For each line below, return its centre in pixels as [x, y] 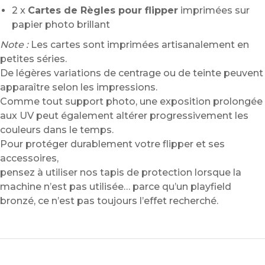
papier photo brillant [61, 25]
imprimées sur [214, 11]
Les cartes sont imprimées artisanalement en [139, 45]
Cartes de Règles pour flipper [103, 11]
